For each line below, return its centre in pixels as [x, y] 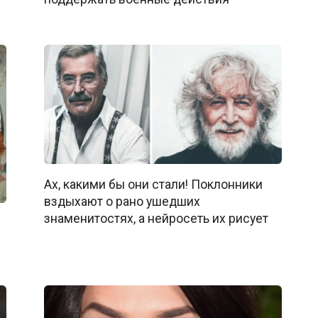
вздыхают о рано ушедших [122, 201]
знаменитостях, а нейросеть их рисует [156, 218]
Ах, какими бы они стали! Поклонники [153, 184]
